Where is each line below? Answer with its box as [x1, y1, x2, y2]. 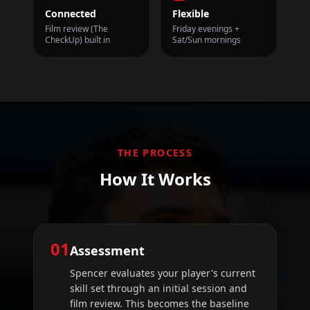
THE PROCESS [117, 146, 193, 160]
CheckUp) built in [45, 34, 110, 46]
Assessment [70, 242, 145, 259]
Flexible [172, 7, 209, 21]
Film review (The [45, 23, 108, 35]
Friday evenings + [172, 23, 239, 35]
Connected [45, 7, 96, 21]
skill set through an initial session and [70, 282, 247, 295]
